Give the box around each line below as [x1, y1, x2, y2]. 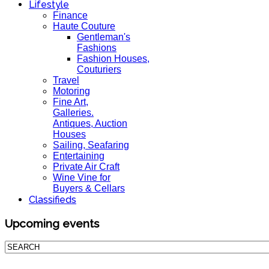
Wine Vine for [53, 172, 110, 183]
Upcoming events [5, 216, 99, 230]
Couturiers [77, 64, 121, 74]
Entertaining [53, 151, 104, 161]
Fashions [77, 43, 116, 53]
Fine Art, [53, 97, 88, 107]
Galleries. [53, 107, 94, 118]
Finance [53, 10, 88, 20]
